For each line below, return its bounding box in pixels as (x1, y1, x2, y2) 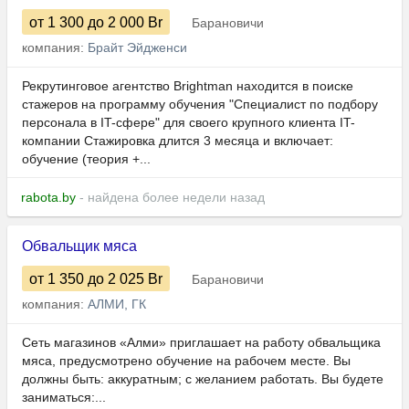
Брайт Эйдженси (88, 40, 187, 56)
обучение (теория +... (22, 152, 151, 167)
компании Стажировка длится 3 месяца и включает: (22, 133, 333, 149)
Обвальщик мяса (22, 238, 137, 255)
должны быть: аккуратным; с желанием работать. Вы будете (22, 372, 383, 387)
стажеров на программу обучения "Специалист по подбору (22, 97, 378, 112)
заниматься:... (22, 390, 106, 405)
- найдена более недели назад (76, 190, 265, 205)
